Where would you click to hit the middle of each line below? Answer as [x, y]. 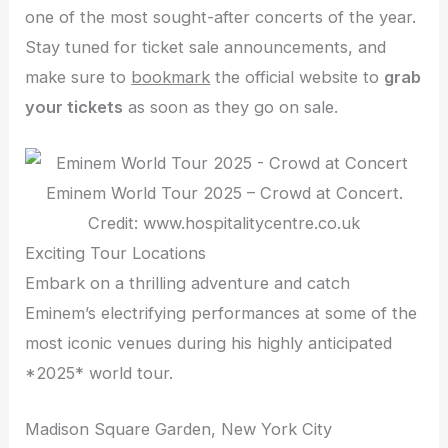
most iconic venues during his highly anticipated [209, 343]
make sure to [78, 76]
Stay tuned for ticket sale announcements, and [206, 46]
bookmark [171, 76]
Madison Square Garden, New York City [179, 429]
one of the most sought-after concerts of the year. [221, 16]
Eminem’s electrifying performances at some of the [221, 313]
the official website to [297, 76]
